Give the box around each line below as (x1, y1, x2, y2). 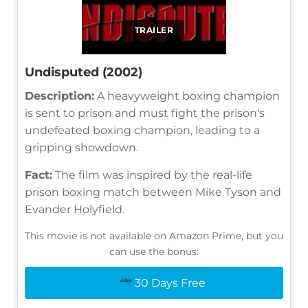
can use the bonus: (109, 245, 199, 258)
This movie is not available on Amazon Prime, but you (25, 229, 283, 242)
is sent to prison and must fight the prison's (25, 106, 265, 120)
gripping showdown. (25, 140, 138, 154)
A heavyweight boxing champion (94, 89, 280, 102)
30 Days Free (134, 276, 206, 289)
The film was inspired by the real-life (52, 168, 252, 181)
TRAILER (134, 24, 174, 35)
